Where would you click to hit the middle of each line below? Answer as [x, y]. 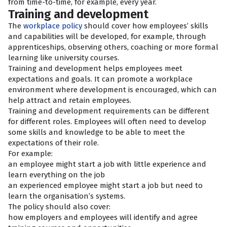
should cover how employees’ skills [145, 26]
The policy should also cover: [59, 207]
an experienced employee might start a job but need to [105, 185]
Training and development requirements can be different [109, 111]
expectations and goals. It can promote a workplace [100, 79]
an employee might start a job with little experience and [107, 164]
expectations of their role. [54, 143]
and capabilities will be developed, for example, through [107, 36]
